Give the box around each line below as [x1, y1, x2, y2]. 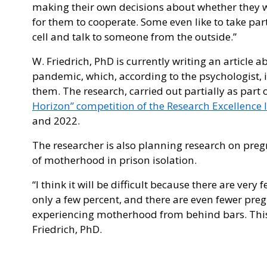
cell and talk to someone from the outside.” [32, 30, 237, 44]
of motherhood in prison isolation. [32, 153, 197, 167]
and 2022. [32, 114, 80, 128]
